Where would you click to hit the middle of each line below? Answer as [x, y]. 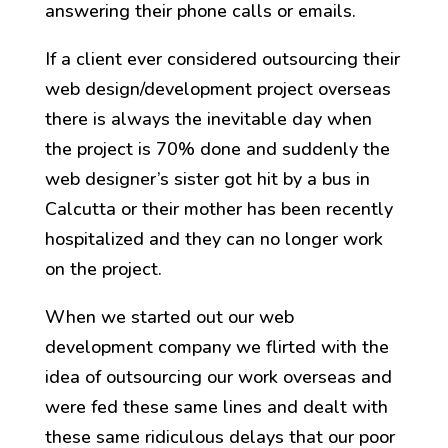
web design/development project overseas [217, 89]
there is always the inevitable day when [208, 119]
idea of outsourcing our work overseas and [218, 377]
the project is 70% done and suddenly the [217, 149]
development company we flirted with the [216, 347]
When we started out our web [169, 317]
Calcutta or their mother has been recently [218, 209]
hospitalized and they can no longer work [213, 239]
